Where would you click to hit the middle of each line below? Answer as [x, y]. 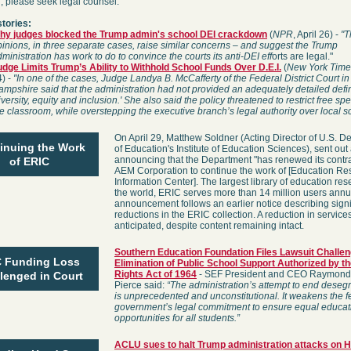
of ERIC [29, 161]
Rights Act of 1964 [156, 274]
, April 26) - [317, 34]
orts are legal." [302, 56]
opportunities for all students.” [177, 318]
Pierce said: [141, 285]
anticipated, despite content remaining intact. [209, 226]
